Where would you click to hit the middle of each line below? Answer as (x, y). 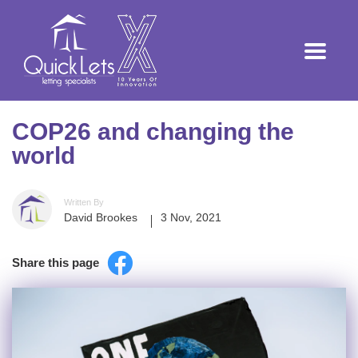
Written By (84, 202)
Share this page (56, 263)
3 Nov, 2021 (191, 217)
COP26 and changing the (153, 131)
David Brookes (101, 217)
